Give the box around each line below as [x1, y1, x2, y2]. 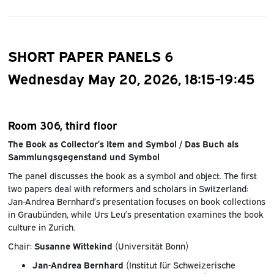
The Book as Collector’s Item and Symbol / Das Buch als [7, 138, 239, 150]
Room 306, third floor [7, 117, 117, 133]
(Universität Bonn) [112, 240, 188, 252]
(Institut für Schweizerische [123, 259, 235, 271]
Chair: [7, 240, 34, 252]
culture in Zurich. [7, 221, 75, 233]
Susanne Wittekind [34, 240, 113, 252]
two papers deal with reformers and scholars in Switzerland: [7, 182, 248, 194]
